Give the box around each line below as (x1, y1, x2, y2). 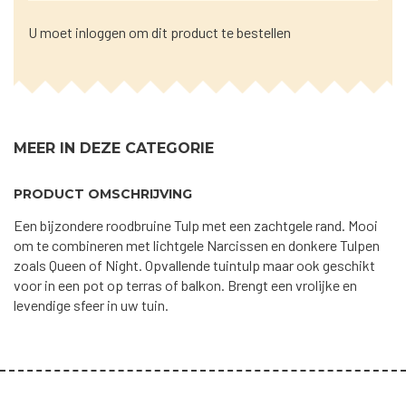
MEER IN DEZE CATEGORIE (14, 140, 214, 157)
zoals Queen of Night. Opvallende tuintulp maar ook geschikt (14, 256, 375, 274)
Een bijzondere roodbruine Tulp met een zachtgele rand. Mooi (14, 217, 378, 234)
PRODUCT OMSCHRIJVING (14, 186, 192, 202)
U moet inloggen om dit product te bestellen (28, 24, 291, 41)
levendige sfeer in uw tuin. (14, 296, 169, 314)
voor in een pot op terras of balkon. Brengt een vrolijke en (14, 276, 357, 294)
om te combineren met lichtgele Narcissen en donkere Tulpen (14, 237, 380, 254)
